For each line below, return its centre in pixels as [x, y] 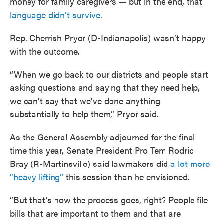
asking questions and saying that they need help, [105, 87]
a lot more [190, 163]
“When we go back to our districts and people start [109, 74]
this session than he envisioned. [126, 177]
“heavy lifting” [37, 177]
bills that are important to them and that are [95, 213]
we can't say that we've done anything [85, 100]
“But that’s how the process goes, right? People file [109, 200]
